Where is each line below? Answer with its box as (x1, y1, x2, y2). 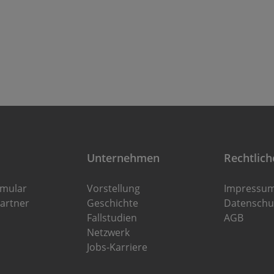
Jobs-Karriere (87, 240, 147, 254)
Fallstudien (87, 211, 137, 225)
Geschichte (87, 196, 138, 210)
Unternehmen (87, 150, 160, 166)
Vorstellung (87, 182, 140, 196)
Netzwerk (87, 226, 130, 240)
